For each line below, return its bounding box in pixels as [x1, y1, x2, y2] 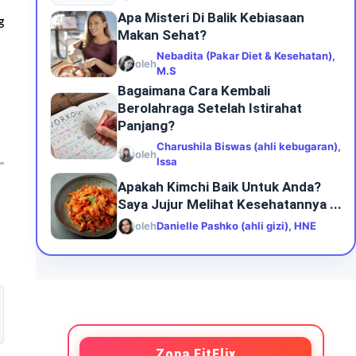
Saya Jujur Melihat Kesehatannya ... [117, 195, 342, 212]
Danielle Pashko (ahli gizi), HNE [156, 219, 316, 232]
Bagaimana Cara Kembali [117, 83, 270, 99]
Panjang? [117, 118, 175, 133]
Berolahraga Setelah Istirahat [117, 100, 302, 116]
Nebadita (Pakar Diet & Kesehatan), [156, 49, 335, 62]
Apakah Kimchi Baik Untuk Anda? [117, 178, 321, 195]
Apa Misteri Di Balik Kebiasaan [117, 10, 304, 25]
